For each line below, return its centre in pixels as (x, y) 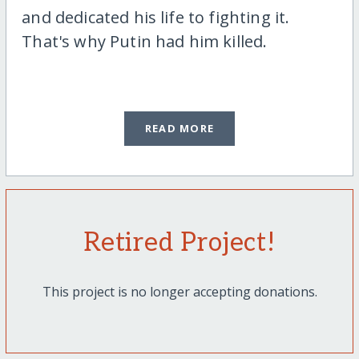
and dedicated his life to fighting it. (156, 18)
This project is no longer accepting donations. (179, 291)
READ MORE (179, 129)
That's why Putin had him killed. (145, 42)
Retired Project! (179, 242)
